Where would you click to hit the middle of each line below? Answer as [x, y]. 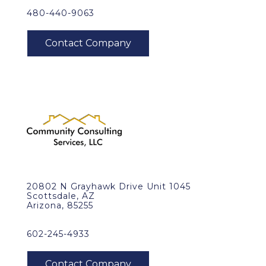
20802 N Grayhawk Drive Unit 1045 [109, 186]
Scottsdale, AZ [61, 196]
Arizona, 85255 [60, 205]
